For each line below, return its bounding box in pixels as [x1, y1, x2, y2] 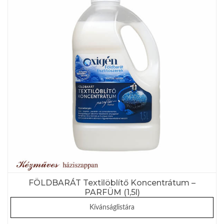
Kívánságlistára [89, 204, 134, 211]
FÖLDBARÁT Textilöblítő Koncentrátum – [28, 178, 195, 188]
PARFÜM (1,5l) [84, 187, 140, 197]
